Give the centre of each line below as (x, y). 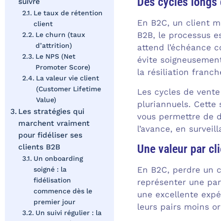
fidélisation (52, 180)
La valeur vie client (67, 78)
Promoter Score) (63, 67)
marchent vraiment (54, 124)
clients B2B (39, 147)
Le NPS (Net (55, 56)
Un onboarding (58, 159)
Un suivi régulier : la (68, 213)
